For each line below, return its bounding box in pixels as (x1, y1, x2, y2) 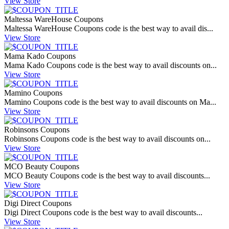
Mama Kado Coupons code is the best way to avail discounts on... (4, 61, 217, 70)
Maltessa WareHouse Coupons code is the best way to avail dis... (4, 24, 213, 33)
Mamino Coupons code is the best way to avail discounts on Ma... (4, 98, 216, 107)
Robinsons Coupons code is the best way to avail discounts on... (4, 134, 211, 144)
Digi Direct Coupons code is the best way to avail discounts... (4, 208, 202, 217)
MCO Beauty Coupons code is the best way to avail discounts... (4, 171, 210, 180)
